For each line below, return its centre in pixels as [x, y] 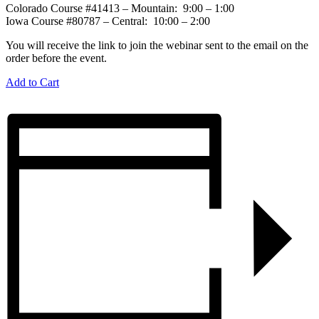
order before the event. [56, 58]
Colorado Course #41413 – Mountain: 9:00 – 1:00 [120, 8]
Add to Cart [32, 82]
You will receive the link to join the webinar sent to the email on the [157, 45]
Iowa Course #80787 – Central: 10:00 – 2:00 [108, 21]
